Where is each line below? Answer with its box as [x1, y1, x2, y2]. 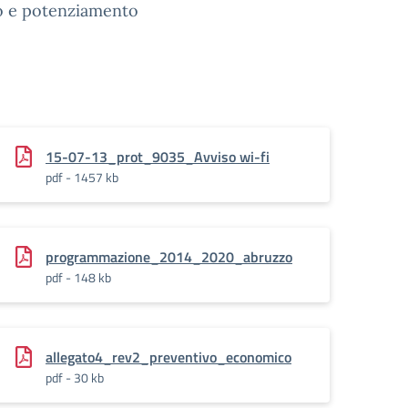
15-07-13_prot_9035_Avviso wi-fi [46, 146, 270, 168]
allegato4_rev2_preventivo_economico [46, 346, 291, 368]
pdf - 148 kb [46, 268, 111, 287]
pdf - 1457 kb [46, 168, 118, 187]
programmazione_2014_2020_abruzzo [46, 246, 292, 268]
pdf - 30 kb [46, 368, 104, 387]
